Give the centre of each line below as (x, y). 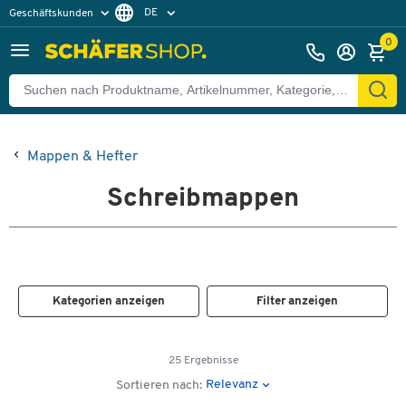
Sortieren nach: (159, 386)
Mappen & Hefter (82, 157)
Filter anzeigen (298, 301)
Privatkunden (51, 39)
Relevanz (232, 384)
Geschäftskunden (53, 13)
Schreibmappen (203, 199)
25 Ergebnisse (203, 361)
